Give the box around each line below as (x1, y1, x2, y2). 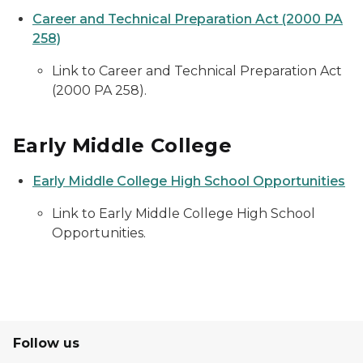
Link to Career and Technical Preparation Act (52, 63, 342, 79)
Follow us (13, 335, 79, 351)
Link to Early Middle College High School (52, 206, 315, 221)
